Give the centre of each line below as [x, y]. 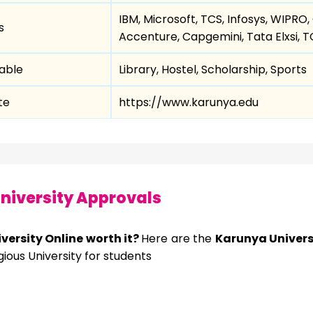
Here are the [178, 238]
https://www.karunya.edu [189, 102]
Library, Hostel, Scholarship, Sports [213, 69]
